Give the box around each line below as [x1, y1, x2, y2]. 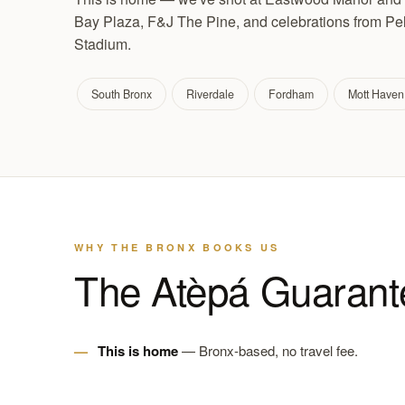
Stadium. [74, 33, 131, 54]
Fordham [268, 86, 314, 102]
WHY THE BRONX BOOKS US [74, 240, 280, 254]
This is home [98, 341, 178, 361]
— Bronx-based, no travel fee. [178, 341, 358, 360]
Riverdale [186, 86, 234, 102]
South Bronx [91, 86, 152, 102]
